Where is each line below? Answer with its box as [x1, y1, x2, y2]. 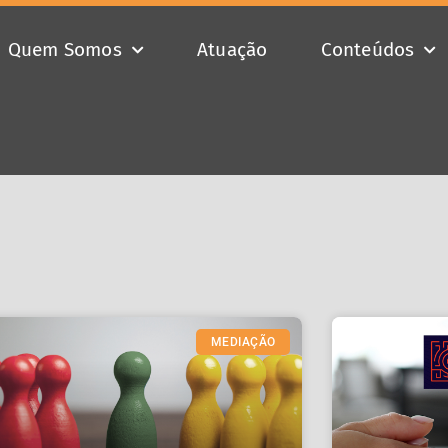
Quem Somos [7, 38, 122, 61]
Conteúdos [320, 38, 415, 61]
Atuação [197, 38, 268, 61]
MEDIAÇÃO [210, 335, 276, 350]
